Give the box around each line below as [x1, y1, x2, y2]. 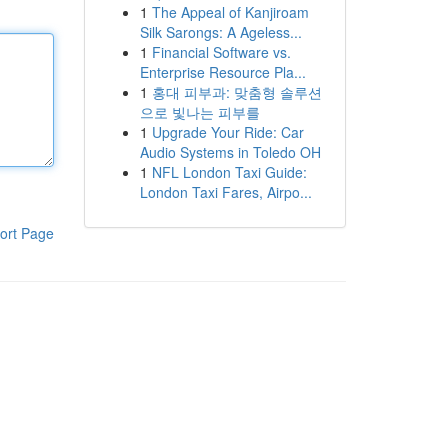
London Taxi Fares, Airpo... [139, 182, 312, 202]
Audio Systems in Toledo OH [139, 142, 321, 162]
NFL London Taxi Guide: [151, 162, 307, 182]
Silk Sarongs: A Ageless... [139, 22, 302, 42]
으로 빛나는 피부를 [139, 102, 260, 122]
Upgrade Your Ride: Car [151, 122, 304, 142]
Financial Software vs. [151, 42, 291, 62]
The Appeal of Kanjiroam [151, 2, 309, 22]
